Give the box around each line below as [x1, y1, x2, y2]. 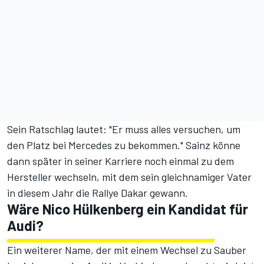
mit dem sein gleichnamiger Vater [102, 170, 252, 184]
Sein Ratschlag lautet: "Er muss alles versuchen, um [7, 123, 240, 136]
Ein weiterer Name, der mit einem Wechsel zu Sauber [7, 243, 246, 257]
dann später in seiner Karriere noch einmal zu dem [7, 154, 234, 168]
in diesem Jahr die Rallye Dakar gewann [7, 186, 185, 200]
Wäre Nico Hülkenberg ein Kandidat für [7, 200, 248, 218]
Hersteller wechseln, [7, 170, 102, 184]
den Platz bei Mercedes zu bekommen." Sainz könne [7, 138, 240, 152]
